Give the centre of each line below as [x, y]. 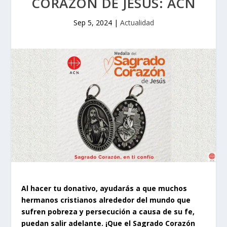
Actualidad [137, 23]
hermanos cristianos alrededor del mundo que [106, 200]
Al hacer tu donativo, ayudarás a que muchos [104, 188]
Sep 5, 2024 [92, 23]
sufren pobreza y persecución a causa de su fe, [108, 212]
